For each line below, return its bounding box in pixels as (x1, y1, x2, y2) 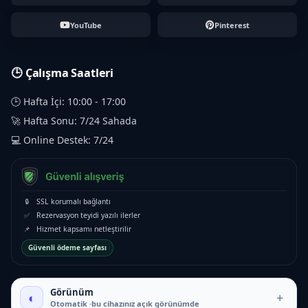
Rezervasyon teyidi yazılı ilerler (36, 210, 140, 220)
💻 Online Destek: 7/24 (11, 133, 113, 147)
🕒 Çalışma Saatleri (11, 65, 114, 81)
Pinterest (214, 19, 250, 30)
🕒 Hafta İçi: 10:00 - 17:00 (11, 95, 126, 109)
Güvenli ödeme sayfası (28, 242, 107, 252)
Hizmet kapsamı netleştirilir (36, 223, 131, 234)
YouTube (70, 19, 102, 30)
